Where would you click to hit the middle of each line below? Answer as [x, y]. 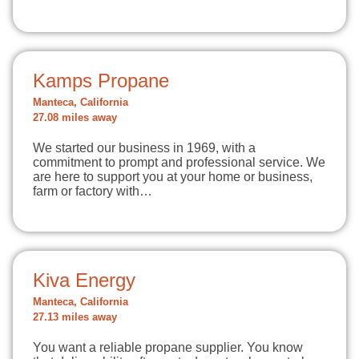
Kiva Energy [84, 280]
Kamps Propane [101, 81]
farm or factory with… [93, 191]
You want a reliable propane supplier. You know [168, 347]
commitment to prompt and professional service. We [179, 162]
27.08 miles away [75, 118]
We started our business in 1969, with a [144, 148]
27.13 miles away [75, 317]
